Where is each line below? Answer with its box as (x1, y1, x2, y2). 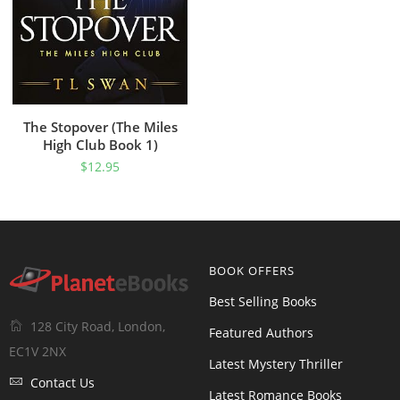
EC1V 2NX (9, 342, 66, 360)
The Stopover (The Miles (22, 118, 178, 136)
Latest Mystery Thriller (209, 355, 343, 372)
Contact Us (30, 373, 95, 391)
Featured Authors (209, 324, 313, 341)
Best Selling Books (209, 293, 317, 310)
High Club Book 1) (42, 136, 158, 154)
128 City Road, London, (30, 317, 165, 335)
